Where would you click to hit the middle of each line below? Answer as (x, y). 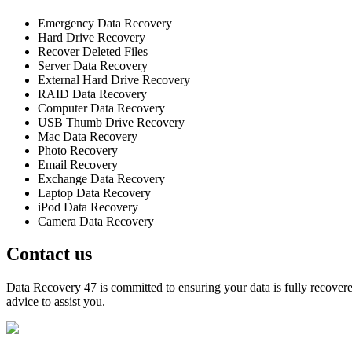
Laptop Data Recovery (94, 192)
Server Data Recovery (93, 65)
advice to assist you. (56, 302)
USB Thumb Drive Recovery (111, 122)
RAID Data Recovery (92, 93)
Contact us (49, 254)
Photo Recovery (78, 150)
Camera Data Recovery (96, 221)
